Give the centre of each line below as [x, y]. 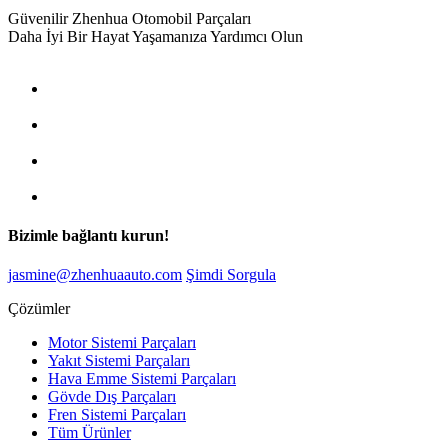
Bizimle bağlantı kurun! [88, 235]
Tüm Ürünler [89, 433]
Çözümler [39, 309]
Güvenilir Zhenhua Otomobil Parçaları [129, 18]
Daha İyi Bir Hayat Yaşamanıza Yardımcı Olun [155, 36]
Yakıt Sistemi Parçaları [119, 361]
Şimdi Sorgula [231, 275]
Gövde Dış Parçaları [112, 397]
